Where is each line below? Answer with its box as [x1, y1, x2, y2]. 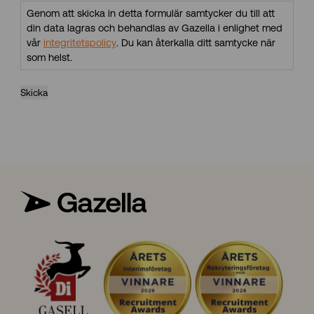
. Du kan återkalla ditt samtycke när [116, 36, 275, 48]
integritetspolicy [43, 36, 116, 48]
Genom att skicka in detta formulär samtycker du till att [26, 7, 275, 19]
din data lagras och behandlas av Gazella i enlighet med [26, 22, 282, 34]
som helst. [26, 51, 72, 63]
